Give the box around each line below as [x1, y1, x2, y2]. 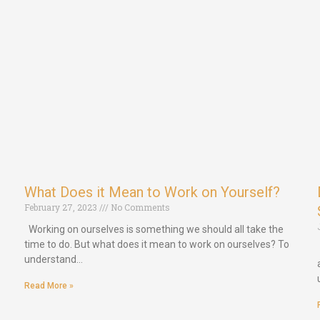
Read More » [24, 281, 74, 291]
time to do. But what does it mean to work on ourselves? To [24, 239, 289, 251]
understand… [24, 254, 83, 266]
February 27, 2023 [24, 201, 99, 214]
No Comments [109, 201, 170, 214]
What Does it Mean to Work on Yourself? [24, 184, 280, 201]
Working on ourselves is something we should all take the [24, 224, 284, 236]
